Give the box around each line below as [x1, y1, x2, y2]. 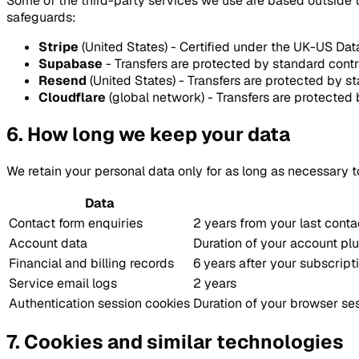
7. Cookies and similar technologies [6, 329, 344, 355]
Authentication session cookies [9, 294, 190, 312]
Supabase [38, 54, 103, 72]
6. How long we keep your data [6, 121, 290, 147]
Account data [9, 234, 87, 252]
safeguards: [6, 8, 76, 26]
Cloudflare [38, 88, 106, 106]
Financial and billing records [9, 254, 174, 272]
